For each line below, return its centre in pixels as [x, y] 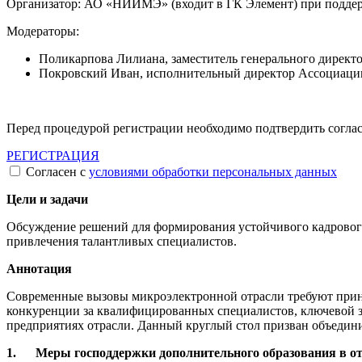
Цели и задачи [47, 199]
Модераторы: [43, 31]
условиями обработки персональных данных [213, 171]
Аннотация [39, 268]
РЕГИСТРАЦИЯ [53, 155]
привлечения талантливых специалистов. [122, 241]
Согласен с [56, 171]
